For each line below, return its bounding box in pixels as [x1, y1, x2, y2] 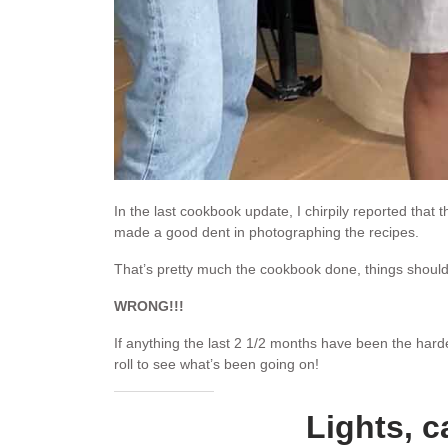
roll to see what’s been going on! [114, 356, 319, 373]
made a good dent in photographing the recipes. [114, 224, 419, 241]
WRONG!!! [114, 298, 184, 315]
